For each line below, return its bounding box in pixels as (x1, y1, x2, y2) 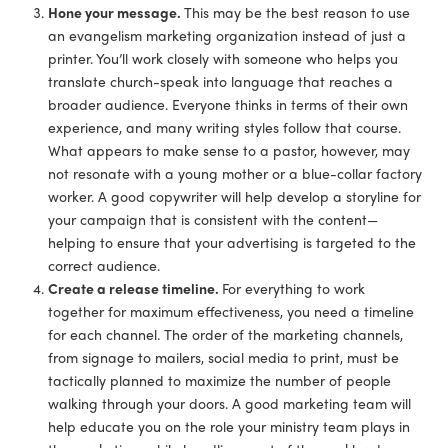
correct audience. (48, 254, 161, 275)
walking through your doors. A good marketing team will (48, 392, 412, 413)
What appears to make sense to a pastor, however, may (48, 139, 411, 160)
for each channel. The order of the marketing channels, (48, 323, 404, 344)
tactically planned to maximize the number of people (48, 369, 392, 390)
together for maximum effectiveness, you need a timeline (48, 300, 415, 321)
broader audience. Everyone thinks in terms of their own (48, 93, 409, 114)
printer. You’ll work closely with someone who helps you (48, 47, 399, 68)
